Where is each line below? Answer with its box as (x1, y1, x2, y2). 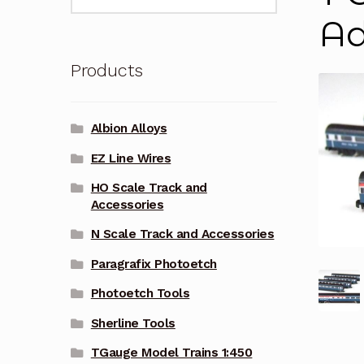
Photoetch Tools (90, 286, 190, 301)
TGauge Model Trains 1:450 (90, 344, 253, 360)
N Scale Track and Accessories (90, 227, 275, 242)
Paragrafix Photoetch (90, 256, 217, 271)
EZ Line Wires (90, 150, 171, 166)
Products (70, 59, 143, 80)
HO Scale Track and (90, 180, 207, 195)
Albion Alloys (90, 121, 167, 136)
